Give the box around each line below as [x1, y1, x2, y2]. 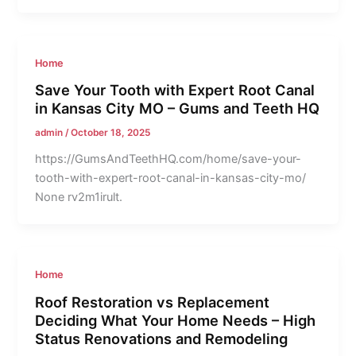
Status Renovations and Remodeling [35, 329, 288, 347]
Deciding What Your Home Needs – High [35, 311, 316, 329]
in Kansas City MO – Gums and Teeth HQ [35, 99, 320, 118]
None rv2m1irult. [35, 190, 123, 205]
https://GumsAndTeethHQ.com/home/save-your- [35, 152, 302, 167]
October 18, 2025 [71, 127, 151, 139]
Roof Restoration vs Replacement [35, 292, 270, 311]
